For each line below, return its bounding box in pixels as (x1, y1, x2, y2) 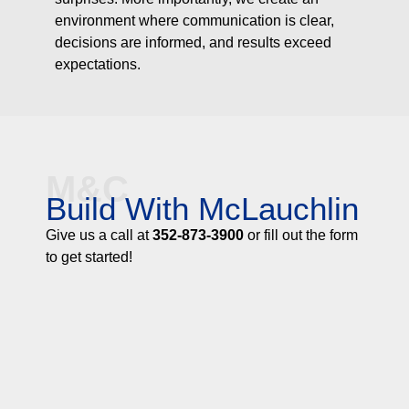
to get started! (46, 248, 132, 265)
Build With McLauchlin (46, 190, 359, 226)
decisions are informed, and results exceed (55, 34, 331, 50)
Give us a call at (46, 226, 152, 243)
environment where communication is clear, (55, 12, 334, 28)
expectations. (55, 56, 141, 72)
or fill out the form (244, 226, 358, 243)
